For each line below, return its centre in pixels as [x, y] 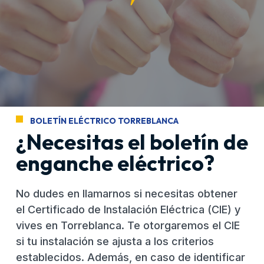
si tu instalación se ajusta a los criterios [115, 242]
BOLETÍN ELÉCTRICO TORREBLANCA [104, 121]
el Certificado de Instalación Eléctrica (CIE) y [128, 210]
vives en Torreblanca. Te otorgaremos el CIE [128, 226]
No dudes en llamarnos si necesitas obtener [127, 194]
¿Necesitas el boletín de [132, 142]
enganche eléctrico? [115, 163]
